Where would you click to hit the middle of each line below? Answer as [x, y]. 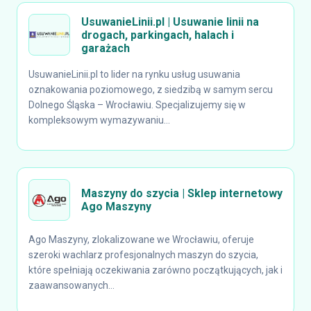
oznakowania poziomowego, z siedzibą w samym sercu [151, 90]
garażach [106, 48]
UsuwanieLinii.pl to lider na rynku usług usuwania [134, 74]
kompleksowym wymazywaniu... [99, 120]
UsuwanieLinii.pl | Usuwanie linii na [170, 22]
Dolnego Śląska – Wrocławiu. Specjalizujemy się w [137, 105]
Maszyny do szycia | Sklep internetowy [182, 193]
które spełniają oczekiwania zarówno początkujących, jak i [155, 270]
